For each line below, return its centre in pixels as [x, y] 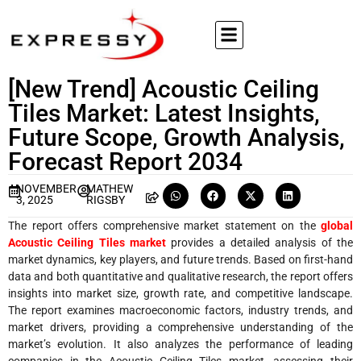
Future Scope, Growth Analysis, [176, 137]
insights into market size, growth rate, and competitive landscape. [180, 293]
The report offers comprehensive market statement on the [164, 225]
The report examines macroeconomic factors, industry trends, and [180, 310]
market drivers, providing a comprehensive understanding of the [180, 327]
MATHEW [109, 189]
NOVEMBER [46, 189]
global [337, 225]
